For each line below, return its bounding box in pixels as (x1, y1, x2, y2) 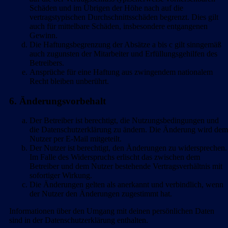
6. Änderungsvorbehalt (9, 95, 106, 106)
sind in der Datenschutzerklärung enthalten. (9, 216, 148, 225)
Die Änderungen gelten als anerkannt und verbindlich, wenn (30, 180, 223, 189)
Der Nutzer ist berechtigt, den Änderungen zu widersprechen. (30, 144, 227, 153)
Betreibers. (30, 59, 64, 67)
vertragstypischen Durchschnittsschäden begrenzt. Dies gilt (30, 13, 218, 21)
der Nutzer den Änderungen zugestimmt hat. (30, 189, 172, 198)
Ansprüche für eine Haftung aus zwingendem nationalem (30, 68, 213, 76)
